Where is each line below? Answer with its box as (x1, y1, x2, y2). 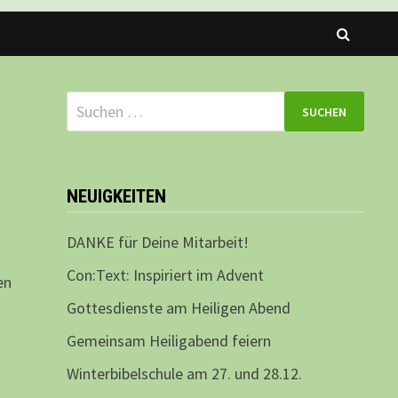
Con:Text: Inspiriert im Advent (66, 265, 264, 286)
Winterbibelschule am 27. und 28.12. (66, 363, 302, 385)
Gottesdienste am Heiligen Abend (66, 298, 291, 319)
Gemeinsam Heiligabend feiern (66, 330, 271, 352)
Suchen (65, 92, 113, 114)
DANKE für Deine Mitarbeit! (66, 232, 249, 253)
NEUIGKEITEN (66, 186, 166, 208)
